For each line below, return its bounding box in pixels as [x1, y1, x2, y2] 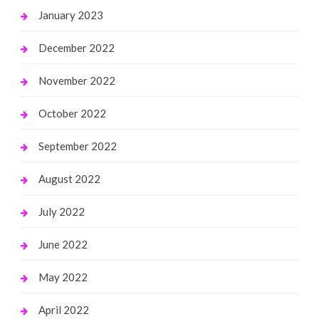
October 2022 [38, 106, 106, 120]
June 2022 [38, 237, 88, 251]
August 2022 [38, 172, 100, 185]
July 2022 [38, 204, 85, 218]
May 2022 [38, 270, 88, 283]
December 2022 [38, 41, 115, 54]
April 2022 [38, 303, 89, 316]
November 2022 [38, 73, 115, 87]
